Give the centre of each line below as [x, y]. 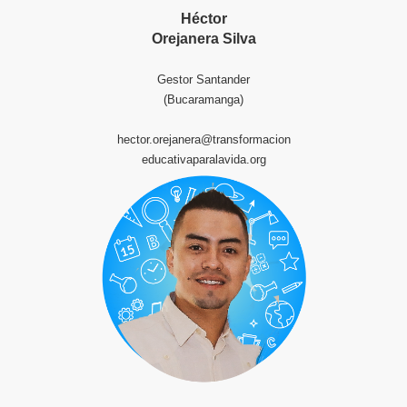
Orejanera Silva [203, 39]
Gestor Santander [203, 79]
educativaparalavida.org [203, 159]
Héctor [203, 19]
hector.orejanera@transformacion [203, 139]
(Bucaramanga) [203, 99]
